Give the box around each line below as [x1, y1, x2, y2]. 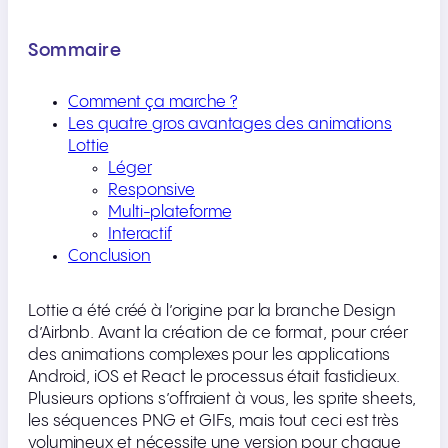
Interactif [108, 226, 172, 244]
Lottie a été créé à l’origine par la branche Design [28, 302, 396, 320]
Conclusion [68, 248, 151, 266]
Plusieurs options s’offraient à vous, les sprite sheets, [28, 390, 417, 408]
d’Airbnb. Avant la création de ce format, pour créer [28, 324, 408, 342]
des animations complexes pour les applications [28, 346, 391, 364]
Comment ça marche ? [68, 94, 238, 112]
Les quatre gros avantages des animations [68, 116, 392, 134]
